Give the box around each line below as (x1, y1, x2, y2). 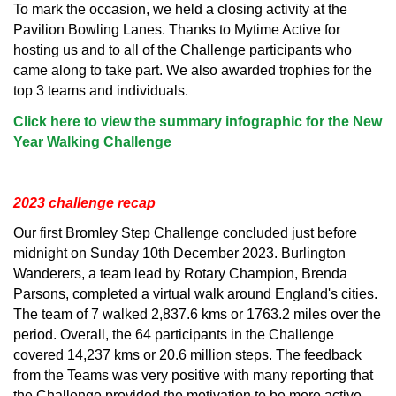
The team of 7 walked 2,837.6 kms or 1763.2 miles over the (13, 307, 381, 323)
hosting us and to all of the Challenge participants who (13, 42, 352, 58)
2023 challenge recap (13, 194, 156, 210)
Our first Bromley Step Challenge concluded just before (13, 225, 357, 241)
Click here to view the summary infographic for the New (13, 113, 382, 129)
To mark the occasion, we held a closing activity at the (13, 2, 347, 18)
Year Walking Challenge (13, 133, 171, 149)
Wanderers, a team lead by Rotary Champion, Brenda (13, 266, 347, 282)
